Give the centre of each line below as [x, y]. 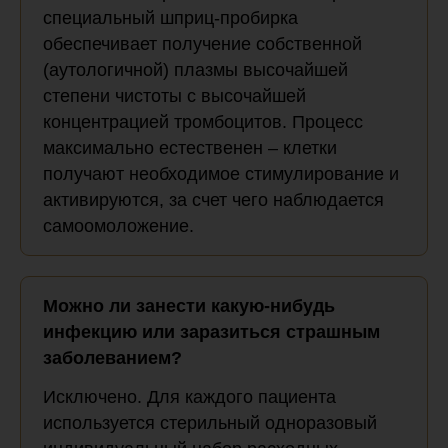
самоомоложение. [118, 226]
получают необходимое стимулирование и [221, 174]
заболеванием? [112, 358]
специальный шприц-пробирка [170, 18]
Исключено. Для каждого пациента [189, 397]
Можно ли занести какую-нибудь [189, 306]
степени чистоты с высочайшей [174, 96]
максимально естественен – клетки [190, 148]
